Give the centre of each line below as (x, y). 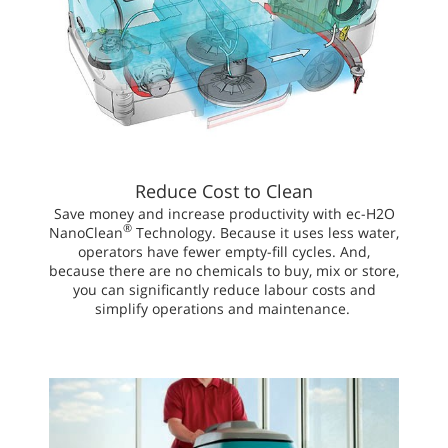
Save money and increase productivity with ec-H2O (224, 213)
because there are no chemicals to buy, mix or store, (224, 270)
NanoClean (86, 232)
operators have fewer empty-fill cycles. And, (224, 251)
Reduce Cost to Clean (224, 190)
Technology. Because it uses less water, (265, 232)
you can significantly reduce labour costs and (224, 289)
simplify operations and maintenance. (224, 308)
